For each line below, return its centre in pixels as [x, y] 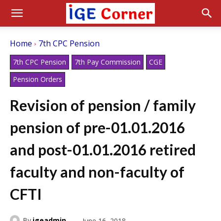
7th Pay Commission [108, 62]
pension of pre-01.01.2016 [97, 127]
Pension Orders [37, 79]
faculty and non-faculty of [97, 172]
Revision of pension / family [103, 105]
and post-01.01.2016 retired [103, 149]
